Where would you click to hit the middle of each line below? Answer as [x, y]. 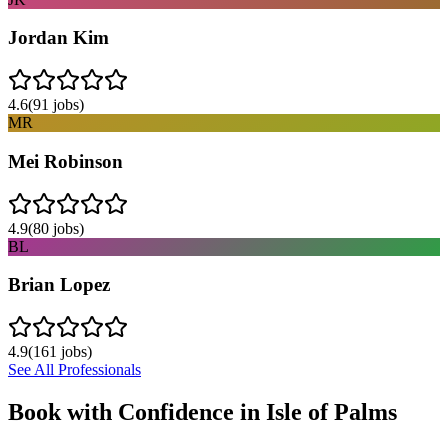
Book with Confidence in [137, 411]
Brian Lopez [59, 285]
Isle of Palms [331, 411]
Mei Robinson [65, 161]
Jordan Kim [58, 38]
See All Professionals [74, 369]
